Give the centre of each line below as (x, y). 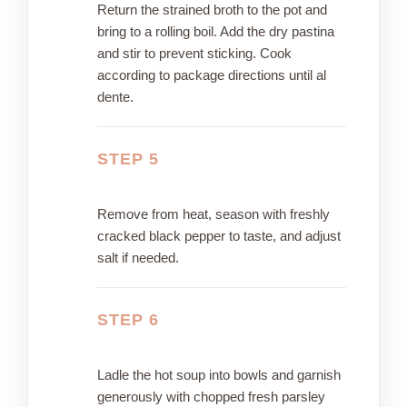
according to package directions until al (212, 75)
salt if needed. (138, 258)
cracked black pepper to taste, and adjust (219, 236)
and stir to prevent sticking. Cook (194, 54)
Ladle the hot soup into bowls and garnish (219, 375)
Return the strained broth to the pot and (212, 10)
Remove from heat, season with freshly (213, 214)
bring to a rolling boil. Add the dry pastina (216, 32)
